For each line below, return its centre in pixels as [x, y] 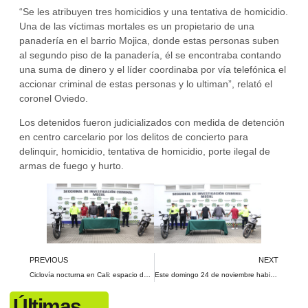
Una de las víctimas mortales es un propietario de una [137, 26]
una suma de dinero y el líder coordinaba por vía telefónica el [153, 70]
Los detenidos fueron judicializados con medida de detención [152, 123]
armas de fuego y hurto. [73, 166]
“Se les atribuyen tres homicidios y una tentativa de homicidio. [154, 12]
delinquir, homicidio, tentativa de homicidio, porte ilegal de [145, 152]
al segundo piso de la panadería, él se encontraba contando [150, 55]
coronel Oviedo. [54, 99]
